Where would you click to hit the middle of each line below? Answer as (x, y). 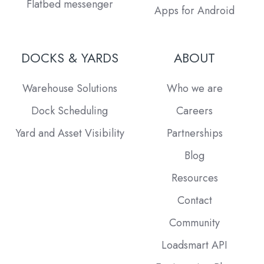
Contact (194, 200)
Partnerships (194, 133)
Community (194, 223)
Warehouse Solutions (70, 88)
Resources (194, 178)
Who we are (194, 88)
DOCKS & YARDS (70, 58)
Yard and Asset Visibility (70, 133)
